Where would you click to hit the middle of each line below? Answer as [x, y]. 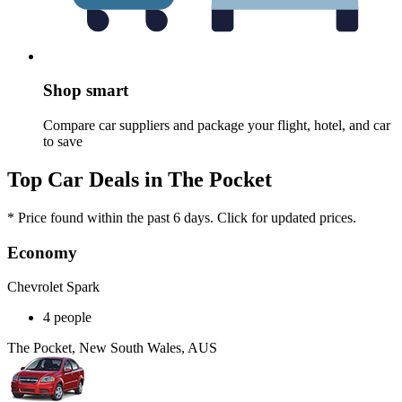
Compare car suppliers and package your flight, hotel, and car [217, 126]
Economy [42, 252]
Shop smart [86, 91]
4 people [67, 318]
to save [63, 142]
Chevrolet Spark [53, 287]
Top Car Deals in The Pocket [140, 179]
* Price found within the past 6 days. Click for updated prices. [182, 217]
